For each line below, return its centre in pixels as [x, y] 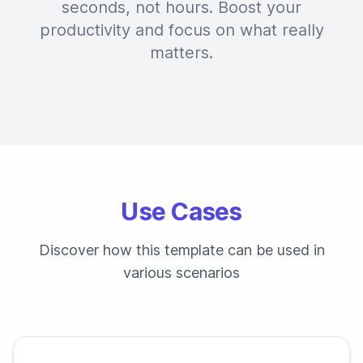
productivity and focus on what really [181, 30]
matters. [181, 53]
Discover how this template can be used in [181, 250]
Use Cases [181, 211]
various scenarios [181, 273]
